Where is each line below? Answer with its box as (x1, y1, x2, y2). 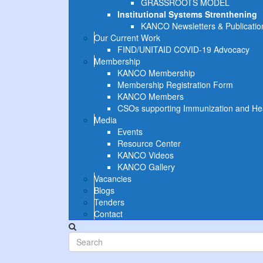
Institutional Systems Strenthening (117, 8, 257, 20)
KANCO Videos (117, 149, 174, 161)
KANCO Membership (117, 67, 195, 79)
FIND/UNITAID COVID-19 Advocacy (117, 43, 249, 55)
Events (117, 126, 143, 137)
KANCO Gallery (117, 161, 175, 173)
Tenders (94, 196, 124, 208)
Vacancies (94, 173, 131, 184)
